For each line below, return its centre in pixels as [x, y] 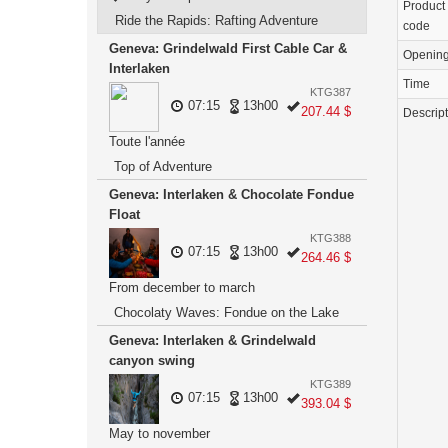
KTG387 [330, 92]
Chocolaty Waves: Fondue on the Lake [226, 312]
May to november [159, 433]
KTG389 [330, 384]
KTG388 [330, 238]
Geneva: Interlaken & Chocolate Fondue [231, 194]
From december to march [182, 287]
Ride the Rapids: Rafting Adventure [216, 20]
